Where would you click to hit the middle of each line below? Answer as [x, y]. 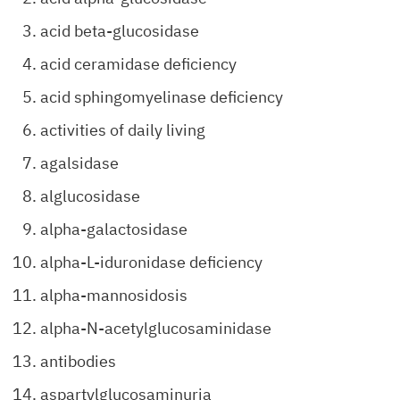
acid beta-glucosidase [120, 31]
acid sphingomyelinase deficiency [162, 97]
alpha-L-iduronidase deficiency [151, 262]
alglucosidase [90, 196]
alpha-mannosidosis [114, 295]
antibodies [78, 361]
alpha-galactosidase [114, 229]
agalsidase [79, 163]
